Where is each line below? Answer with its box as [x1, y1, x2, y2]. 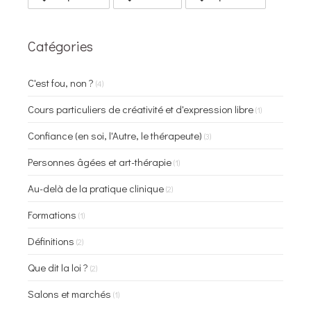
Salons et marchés [28, 286, 111, 301]
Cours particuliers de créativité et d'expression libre [28, 101, 253, 116]
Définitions [28, 233, 74, 248]
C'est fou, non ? [28, 75, 94, 90]
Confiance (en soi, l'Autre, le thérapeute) [28, 128, 202, 142]
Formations [28, 207, 76, 221]
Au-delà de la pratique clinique [28, 180, 164, 195]
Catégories [28, 36, 93, 55]
